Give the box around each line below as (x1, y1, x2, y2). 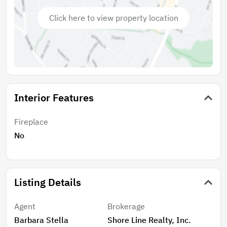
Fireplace (14, 116, 48, 127)
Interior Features (14, 90, 94, 104)
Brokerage (107, 201, 145, 211)
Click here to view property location (49, 13, 178, 23)
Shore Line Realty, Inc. (107, 215, 192, 225)
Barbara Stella (14, 215, 68, 225)
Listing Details (14, 175, 81, 189)
